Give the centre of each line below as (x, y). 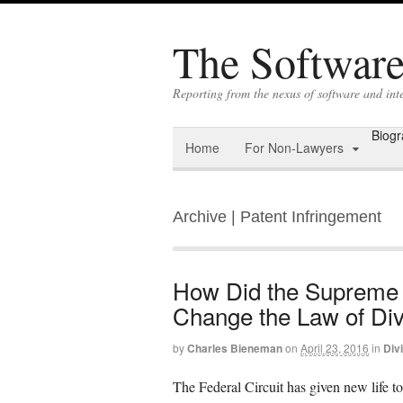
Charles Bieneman (235, 348)
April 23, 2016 (335, 348)
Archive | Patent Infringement (277, 217)
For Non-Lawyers (294, 148)
